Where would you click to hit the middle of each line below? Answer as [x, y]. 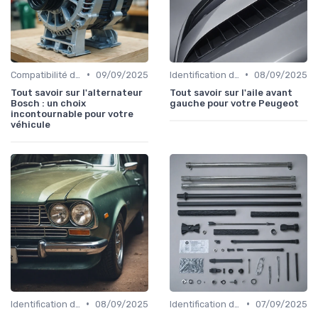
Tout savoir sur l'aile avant [231, 92]
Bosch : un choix [48, 103]
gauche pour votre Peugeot [234, 103]
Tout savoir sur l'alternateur [77, 92]
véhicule [31, 124]
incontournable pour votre [72, 114]
